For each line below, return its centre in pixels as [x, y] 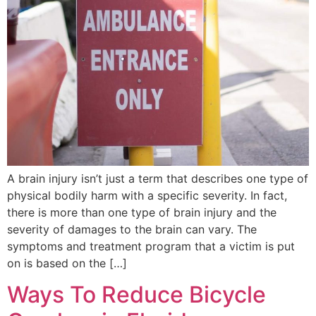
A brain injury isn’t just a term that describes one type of [158, 178]
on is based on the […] [67, 263]
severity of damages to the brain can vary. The [132, 229]
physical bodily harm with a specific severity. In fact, [147, 195]
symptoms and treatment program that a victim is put [151, 246]
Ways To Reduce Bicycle [136, 295]
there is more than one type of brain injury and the [142, 212]
